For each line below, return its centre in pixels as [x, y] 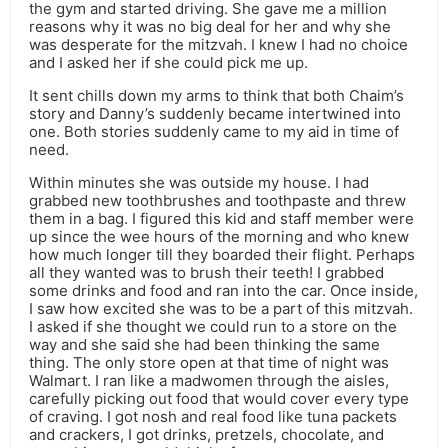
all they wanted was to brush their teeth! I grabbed [206, 273]
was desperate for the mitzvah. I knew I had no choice [218, 45]
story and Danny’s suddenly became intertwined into [215, 114]
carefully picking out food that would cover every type [219, 399]
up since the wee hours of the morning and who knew [219, 237]
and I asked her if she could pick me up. [168, 63]
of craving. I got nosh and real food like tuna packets [213, 417]
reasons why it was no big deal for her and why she [210, 27]
